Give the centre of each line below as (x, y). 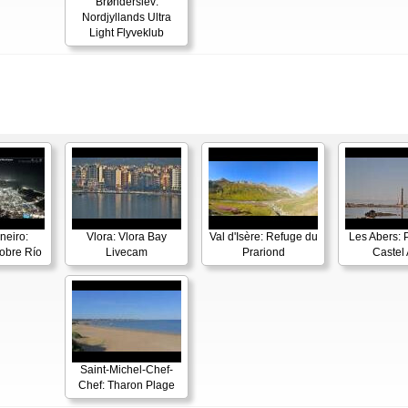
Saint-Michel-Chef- (127, 370)
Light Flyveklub (127, 33)
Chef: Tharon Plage (127, 385)
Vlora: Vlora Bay (127, 237)
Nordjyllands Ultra (127, 17)
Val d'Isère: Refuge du (263, 237)
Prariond (263, 252)
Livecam (127, 252)
